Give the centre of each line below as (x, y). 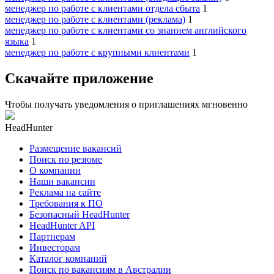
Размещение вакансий (76, 149)
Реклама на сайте (65, 193)
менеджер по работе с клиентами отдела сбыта (102, 9)
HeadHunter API (62, 226)
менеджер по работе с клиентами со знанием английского (126, 31)
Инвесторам (55, 248)
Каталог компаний (68, 259)
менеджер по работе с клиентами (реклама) (95, 20)
